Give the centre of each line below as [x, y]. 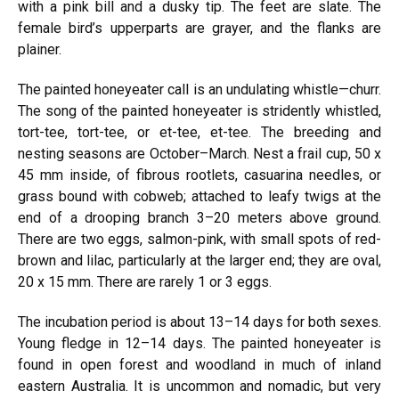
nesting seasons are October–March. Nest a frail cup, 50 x [199, 154]
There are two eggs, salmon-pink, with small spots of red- [199, 239]
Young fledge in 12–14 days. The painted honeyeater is [199, 343]
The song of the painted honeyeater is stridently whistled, [199, 111]
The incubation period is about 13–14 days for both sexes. [199, 322]
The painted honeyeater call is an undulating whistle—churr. [199, 90]
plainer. [40, 49]
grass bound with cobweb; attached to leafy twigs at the [199, 196]
